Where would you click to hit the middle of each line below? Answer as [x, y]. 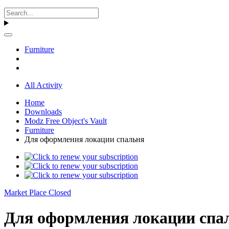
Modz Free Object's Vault [66, 121]
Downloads [43, 112]
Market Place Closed [38, 193]
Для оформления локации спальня [84, 140]
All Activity [43, 85]
